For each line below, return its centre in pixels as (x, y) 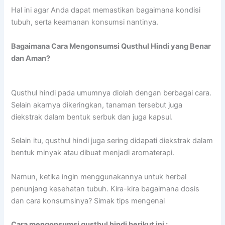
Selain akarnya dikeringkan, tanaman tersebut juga (97, 105)
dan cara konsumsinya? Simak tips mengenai (88, 201)
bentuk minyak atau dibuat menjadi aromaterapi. (93, 153)
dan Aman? (31, 58)
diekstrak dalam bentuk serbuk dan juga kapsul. (92, 117)
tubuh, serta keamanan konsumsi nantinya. (85, 22)
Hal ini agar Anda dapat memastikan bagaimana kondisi (106, 10)
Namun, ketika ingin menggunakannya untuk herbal (99, 177)
